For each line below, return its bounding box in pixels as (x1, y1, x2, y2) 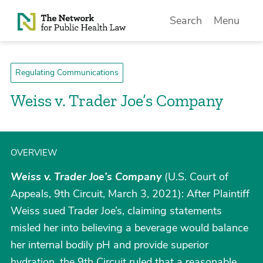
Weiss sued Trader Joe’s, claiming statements (11, 204, 222, 218)
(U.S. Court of (161, 170, 228, 184)
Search (170, 14, 203, 28)
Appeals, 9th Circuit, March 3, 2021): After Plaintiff (11, 187, 249, 201)
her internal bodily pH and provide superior (11, 238, 208, 252)
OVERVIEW (11, 147, 58, 159)
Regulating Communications (15, 67, 119, 78)
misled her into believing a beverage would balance (11, 221, 248, 235)
